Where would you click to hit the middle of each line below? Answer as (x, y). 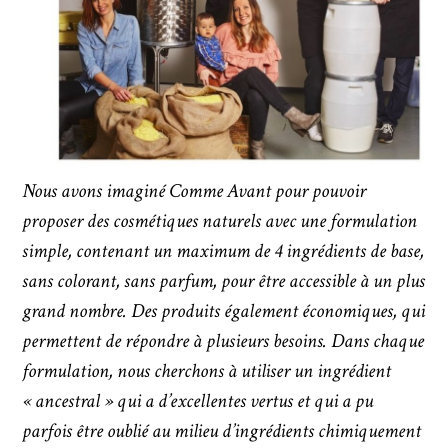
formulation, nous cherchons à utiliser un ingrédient (207, 371)
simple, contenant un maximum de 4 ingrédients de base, (223, 251)
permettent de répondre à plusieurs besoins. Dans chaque (223, 341)
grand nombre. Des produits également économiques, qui (224, 311)
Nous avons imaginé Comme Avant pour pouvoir (194, 191)
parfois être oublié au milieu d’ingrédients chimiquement (222, 431)
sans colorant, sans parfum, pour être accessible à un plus (224, 281)
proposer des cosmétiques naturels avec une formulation (220, 221)
